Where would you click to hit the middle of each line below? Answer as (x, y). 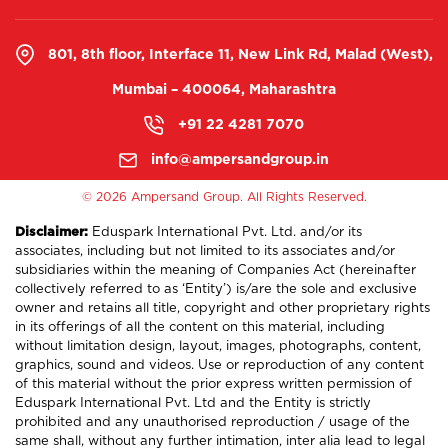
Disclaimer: (51, 231)
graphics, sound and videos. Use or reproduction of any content (219, 365)
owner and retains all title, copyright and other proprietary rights (222, 308)
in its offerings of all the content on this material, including (200, 327)
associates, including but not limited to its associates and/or (205, 251)
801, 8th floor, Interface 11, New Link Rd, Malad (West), (238, 53)
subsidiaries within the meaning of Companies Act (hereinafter (215, 270)
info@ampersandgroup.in (240, 158)
